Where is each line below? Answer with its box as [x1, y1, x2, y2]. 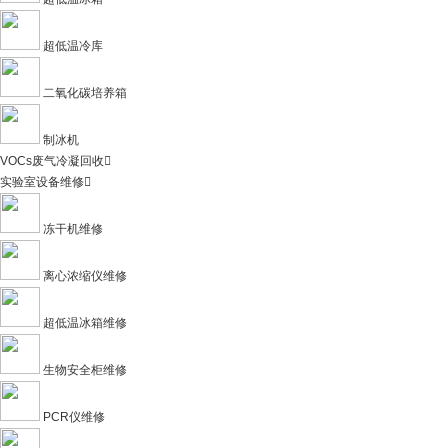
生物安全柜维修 [43, 363, 127, 377]
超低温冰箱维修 [43, 316, 127, 330]
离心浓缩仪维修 [43, 269, 127, 283]
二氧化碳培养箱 [43, 86, 127, 100]
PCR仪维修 [43, 410, 105, 424]
